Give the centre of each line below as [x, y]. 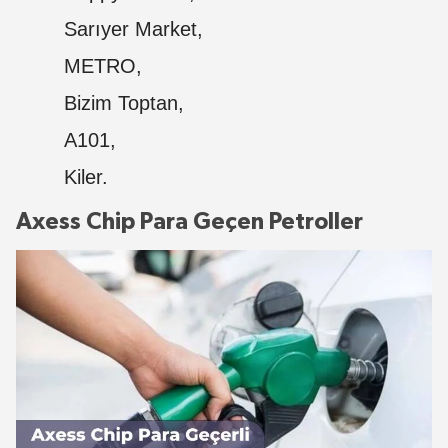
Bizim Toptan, [124, 103]
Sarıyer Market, [133, 29]
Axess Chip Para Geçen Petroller [189, 222]
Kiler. [86, 177]
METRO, [103, 66]
